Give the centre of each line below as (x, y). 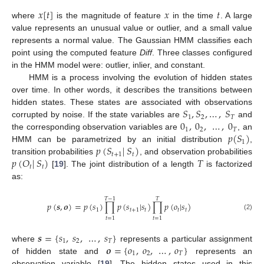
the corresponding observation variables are (96, 127)
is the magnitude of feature (109, 16)
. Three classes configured (202, 53)
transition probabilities (54, 152)
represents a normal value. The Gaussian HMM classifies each (132, 40)
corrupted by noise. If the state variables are (97, 115)
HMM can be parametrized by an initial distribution (120, 139)
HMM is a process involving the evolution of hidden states (140, 77)
